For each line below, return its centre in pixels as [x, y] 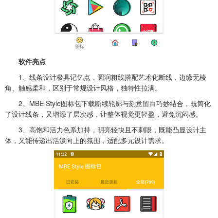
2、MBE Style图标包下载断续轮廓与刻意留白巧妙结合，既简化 [108, 103]
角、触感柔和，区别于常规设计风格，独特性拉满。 [83, 88]
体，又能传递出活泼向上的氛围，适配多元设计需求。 [87, 140]
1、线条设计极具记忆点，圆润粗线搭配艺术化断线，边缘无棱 [106, 77]
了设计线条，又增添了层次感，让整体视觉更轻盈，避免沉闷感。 [104, 114]
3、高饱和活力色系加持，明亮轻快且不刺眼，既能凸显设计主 [106, 129]
